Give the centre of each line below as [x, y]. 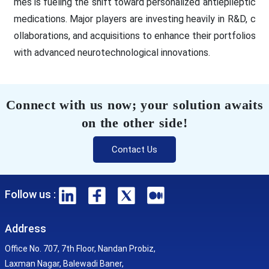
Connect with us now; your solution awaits [134, 104]
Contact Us [134, 149]
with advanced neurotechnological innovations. [112, 52]
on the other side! [134, 122]
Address [25, 229]
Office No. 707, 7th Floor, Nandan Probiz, [80, 249]
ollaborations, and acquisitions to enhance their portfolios [134, 35]
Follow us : [30, 194]
